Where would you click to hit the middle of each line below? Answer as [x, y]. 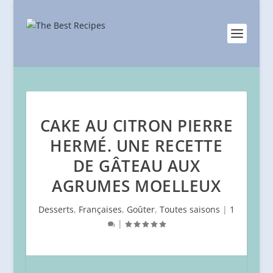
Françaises [100, 209]
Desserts [56, 209]
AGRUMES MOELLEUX [136, 186]
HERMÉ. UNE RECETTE [136, 146]
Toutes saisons [190, 209]
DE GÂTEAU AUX [136, 166]
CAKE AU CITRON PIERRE [136, 126]
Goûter [140, 209]
